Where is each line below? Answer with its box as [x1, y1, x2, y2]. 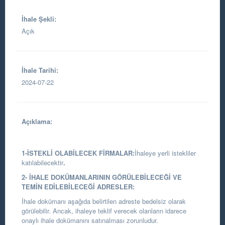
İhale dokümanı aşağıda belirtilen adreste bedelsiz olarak [22, 196, 186, 206]
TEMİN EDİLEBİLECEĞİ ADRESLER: [22, 182, 135, 191]
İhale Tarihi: [22, 65, 58, 75]
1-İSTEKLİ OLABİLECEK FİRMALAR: [22, 148, 135, 158]
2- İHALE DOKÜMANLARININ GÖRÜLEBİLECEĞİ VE [22, 172, 182, 182]
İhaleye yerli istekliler [135, 148, 196, 158]
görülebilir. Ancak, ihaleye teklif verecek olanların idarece [22, 206, 186, 215]
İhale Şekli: [22, 14, 56, 24]
